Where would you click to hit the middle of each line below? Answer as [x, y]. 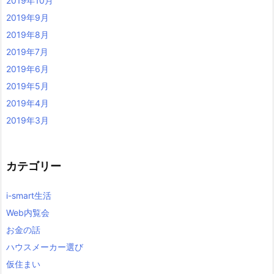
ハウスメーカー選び [45, 247]
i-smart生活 [29, 195]
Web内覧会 [28, 213]
